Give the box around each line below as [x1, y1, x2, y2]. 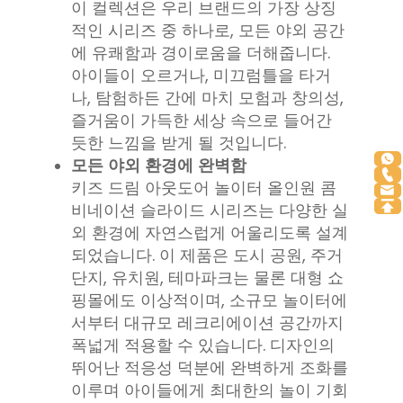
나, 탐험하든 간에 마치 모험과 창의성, [71, 86, 344, 110]
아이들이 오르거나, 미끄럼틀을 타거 [71, 64, 331, 87]
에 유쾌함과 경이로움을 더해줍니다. [71, 41, 330, 65]
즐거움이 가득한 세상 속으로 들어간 [71, 109, 332, 132]
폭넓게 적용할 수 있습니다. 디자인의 [71, 334, 335, 357]
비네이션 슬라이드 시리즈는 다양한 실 [71, 199, 348, 222]
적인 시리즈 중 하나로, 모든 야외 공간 [71, 19, 345, 42]
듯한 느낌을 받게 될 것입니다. [71, 131, 286, 155]
